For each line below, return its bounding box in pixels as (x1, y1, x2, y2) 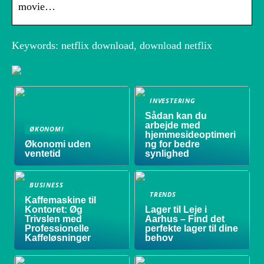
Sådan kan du (145, 111, 207, 121)
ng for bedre (145, 139, 200, 150)
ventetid (25, 148, 61, 159)
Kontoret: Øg (25, 204, 83, 215)
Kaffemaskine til (25, 195, 97, 206)
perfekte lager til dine (145, 223, 239, 234)
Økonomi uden (25, 139, 91, 150)
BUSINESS (29, 180, 64, 190)
